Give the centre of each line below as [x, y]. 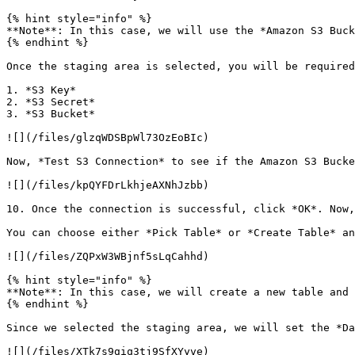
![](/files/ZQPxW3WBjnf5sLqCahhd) [108, 256]
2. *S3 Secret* [51, 102]
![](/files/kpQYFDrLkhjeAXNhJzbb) [108, 185]
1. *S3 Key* [41, 90]
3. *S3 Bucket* [51, 114]
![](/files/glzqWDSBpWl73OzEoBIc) [108, 137]
